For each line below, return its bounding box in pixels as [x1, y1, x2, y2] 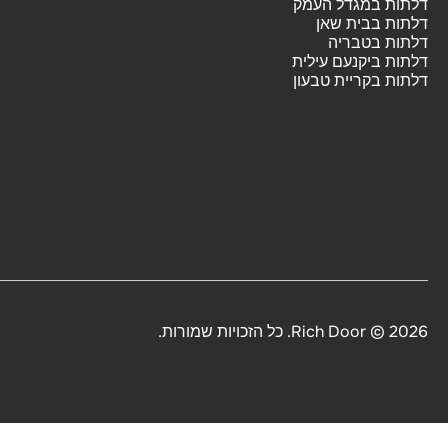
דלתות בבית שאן [316, 13, 428, 34]
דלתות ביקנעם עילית [292, 51, 428, 72]
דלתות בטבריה [328, 32, 428, 53]
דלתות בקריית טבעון [293, 70, 428, 91]
